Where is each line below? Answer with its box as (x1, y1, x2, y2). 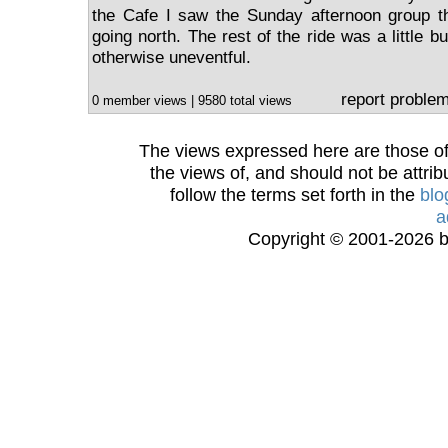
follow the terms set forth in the (170, 184, 420, 205)
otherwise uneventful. (92, 47, 251, 67)
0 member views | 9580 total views (92, 93, 296, 108)
